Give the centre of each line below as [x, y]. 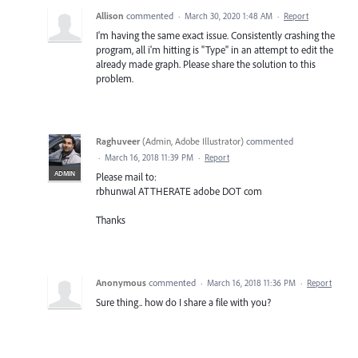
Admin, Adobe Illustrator [193, 141]
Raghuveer [118, 141]
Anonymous [121, 283]
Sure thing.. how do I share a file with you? [183, 302]
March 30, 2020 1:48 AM [229, 16]
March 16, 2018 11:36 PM [251, 283]
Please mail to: [126, 177]
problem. [115, 79]
